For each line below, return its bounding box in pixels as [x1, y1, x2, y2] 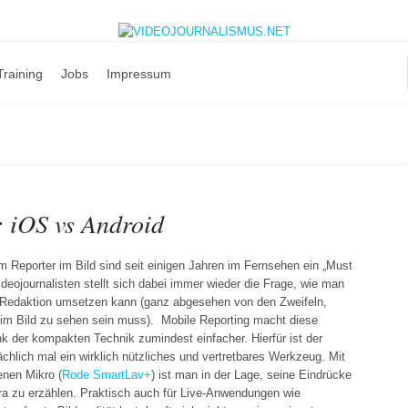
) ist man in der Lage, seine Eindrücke [151, 368, 352, 382]
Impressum [107, 66, 171, 81]
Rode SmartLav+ [62, 368, 151, 382]
